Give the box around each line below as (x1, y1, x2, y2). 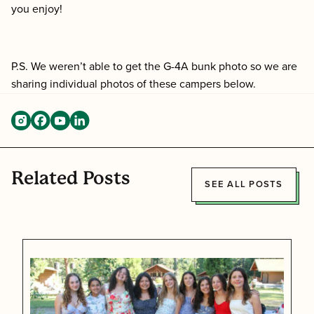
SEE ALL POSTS (205, 178, 283, 190)
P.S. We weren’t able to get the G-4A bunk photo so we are (11, 59, 297, 74)
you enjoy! (11, 1, 65, 16)
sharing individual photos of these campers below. (11, 76, 256, 91)
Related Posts (11, 167, 130, 189)
